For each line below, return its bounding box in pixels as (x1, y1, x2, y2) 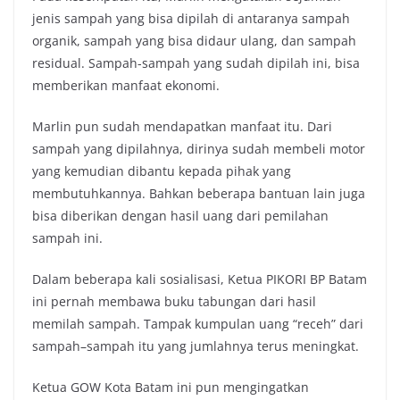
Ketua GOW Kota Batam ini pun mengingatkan (32, 378, 309, 396)
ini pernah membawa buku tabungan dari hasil (32, 292, 316, 310)
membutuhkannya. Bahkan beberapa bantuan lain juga (32, 184, 365, 202)
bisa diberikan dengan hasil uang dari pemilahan (32, 206, 329, 224)
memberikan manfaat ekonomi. (32, 76, 220, 94)
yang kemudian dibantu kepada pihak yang (32, 162, 291, 179)
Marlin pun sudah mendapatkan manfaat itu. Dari (32, 117, 332, 135)
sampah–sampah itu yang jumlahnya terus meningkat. (32, 337, 359, 354)
